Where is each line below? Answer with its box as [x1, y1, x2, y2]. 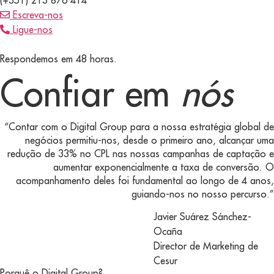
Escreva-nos [13, 8, 63, 21]
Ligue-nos [13, 23, 53, 35]
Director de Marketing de [153, 240, 258, 253]
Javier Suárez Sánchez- [153, 210, 251, 223]
